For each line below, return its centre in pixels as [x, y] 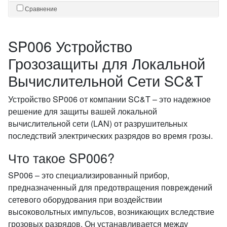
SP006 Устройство [70, 46]
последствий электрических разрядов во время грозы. [110, 136]
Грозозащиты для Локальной [107, 63]
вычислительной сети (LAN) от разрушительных [98, 123]
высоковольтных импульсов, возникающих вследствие [111, 212]
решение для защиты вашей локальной [83, 111]
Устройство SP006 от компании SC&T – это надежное [109, 99]
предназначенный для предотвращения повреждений [110, 187]
